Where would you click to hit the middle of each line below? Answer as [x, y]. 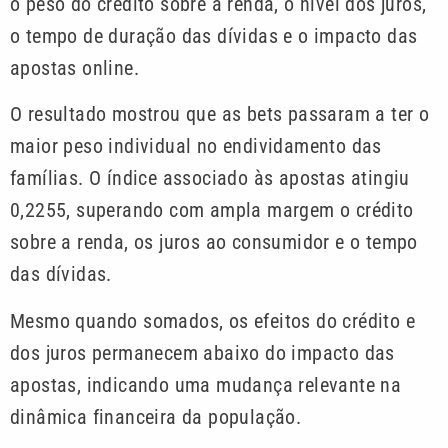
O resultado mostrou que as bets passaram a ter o [220, 114]
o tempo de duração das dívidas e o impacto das [214, 35]
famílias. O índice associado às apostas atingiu [210, 178]
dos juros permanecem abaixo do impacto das [202, 352]
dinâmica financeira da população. [156, 416]
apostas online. [75, 67]
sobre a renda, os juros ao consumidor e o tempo [214, 242]
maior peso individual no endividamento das [196, 146]
